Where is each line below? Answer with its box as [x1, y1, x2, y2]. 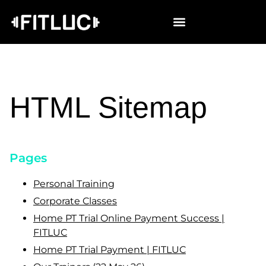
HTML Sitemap [9, 90, 207, 124]
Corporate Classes [33, 195, 117, 207]
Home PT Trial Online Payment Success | [33, 212, 224, 224]
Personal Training [33, 178, 115, 189]
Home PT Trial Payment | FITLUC [33, 243, 186, 255]
